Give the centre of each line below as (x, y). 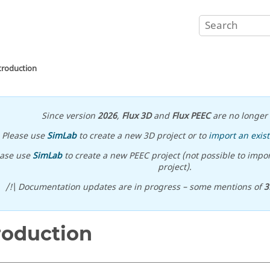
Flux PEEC (191, 116)
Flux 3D (136, 116)
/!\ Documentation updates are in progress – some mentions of (134, 187)
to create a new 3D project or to (143, 136)
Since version (69, 116)
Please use (25, 136)
